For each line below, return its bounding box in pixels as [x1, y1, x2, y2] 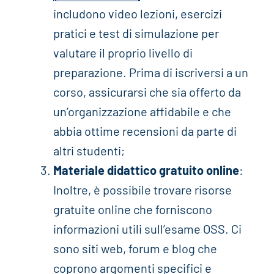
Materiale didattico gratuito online [53, 163, 239, 178]
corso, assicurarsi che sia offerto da [53, 84, 241, 100]
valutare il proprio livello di [53, 45, 193, 61]
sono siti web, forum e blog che [53, 241, 217, 256]
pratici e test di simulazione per [53, 26, 219, 41]
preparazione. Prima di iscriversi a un [53, 65, 248, 80]
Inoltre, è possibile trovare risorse [53, 182, 232, 198]
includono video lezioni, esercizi [53, 6, 222, 21]
